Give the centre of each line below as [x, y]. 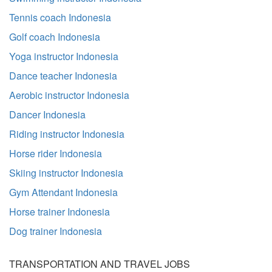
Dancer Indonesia [47, 114]
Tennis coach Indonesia [60, 17]
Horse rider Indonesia [56, 153]
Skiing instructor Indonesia [66, 173]
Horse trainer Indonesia [59, 212]
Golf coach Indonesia [55, 37]
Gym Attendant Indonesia [63, 192]
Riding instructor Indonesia [67, 134]
